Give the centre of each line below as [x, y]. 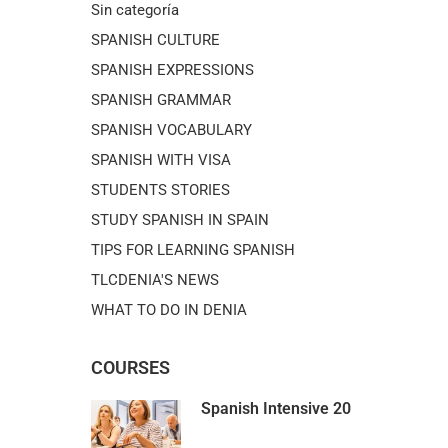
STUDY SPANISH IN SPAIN [180, 219]
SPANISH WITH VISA [161, 159]
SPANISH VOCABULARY [171, 129]
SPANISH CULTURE [155, 39]
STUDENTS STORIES [160, 189]
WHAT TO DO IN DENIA [169, 309]
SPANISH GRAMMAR [161, 99]
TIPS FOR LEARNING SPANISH [193, 249]
